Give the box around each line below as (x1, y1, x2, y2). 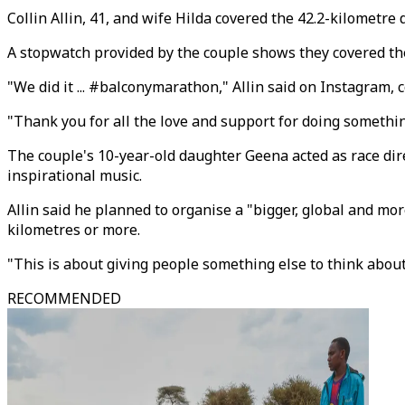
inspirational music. (7, 165, 142, 185)
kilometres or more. (7, 220, 140, 240)
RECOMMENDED (7, 288, 121, 308)
